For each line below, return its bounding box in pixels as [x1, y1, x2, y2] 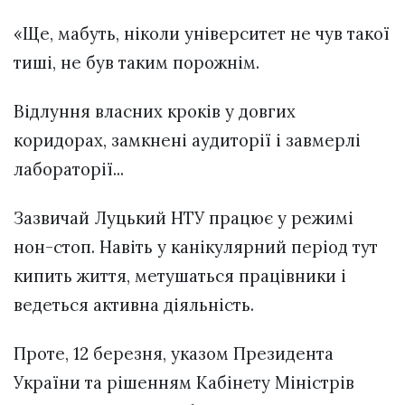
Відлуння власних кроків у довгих [14, 99, 296, 122]
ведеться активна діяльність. [14, 293, 254, 316]
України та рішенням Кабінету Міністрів [14, 372, 354, 394]
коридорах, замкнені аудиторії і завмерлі [14, 128, 361, 151]
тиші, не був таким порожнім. [14, 51, 264, 73]
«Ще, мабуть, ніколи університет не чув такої [14, 22, 390, 44]
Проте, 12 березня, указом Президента [14, 343, 334, 365]
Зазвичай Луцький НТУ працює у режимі [14, 206, 353, 229]
